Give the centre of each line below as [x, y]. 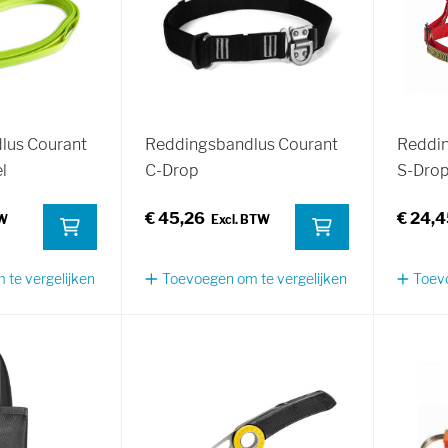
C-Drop [172, 171]
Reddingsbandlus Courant [242, 145]
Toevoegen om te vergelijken [254, 279]
